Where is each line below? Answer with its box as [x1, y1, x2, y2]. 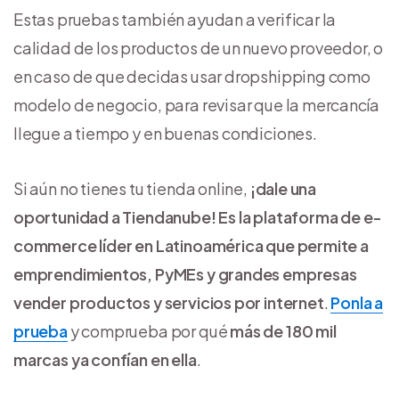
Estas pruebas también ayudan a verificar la [13, 8, 337, 29]
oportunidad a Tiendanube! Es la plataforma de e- [13, 206, 382, 227]
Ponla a [330, 291, 384, 313]
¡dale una [249, 177, 317, 199]
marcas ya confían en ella [13, 348, 197, 370]
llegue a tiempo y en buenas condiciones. [13, 122, 317, 143]
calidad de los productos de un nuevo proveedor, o [13, 37, 384, 58]
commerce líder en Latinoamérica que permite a [13, 234, 369, 256]
